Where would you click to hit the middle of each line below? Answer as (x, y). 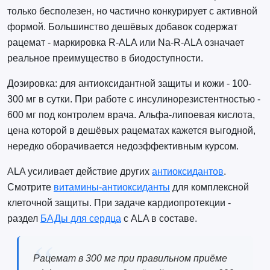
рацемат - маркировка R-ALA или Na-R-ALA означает (125, 43)
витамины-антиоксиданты (111, 187)
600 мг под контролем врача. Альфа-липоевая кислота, (131, 115)
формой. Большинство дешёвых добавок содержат (122, 27)
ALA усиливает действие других (79, 172)
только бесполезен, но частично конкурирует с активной (132, 11)
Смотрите (30, 187)
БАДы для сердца (80, 219)
